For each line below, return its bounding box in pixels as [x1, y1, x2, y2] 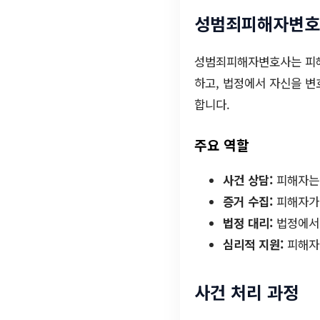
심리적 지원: [223, 235, 284, 253]
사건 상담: [223, 171, 273, 189]
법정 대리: [223, 214, 273, 231]
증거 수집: [223, 192, 273, 210]
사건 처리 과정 [194, 279, 299, 304]
